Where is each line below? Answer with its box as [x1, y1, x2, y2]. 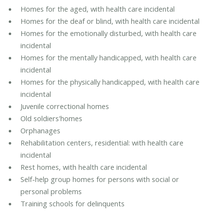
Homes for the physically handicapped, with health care [20, 77, 200, 87]
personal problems [20, 186, 82, 197]
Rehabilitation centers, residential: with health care [20, 138, 183, 148]
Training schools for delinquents [20, 199, 125, 209]
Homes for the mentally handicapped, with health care [20, 53, 197, 63]
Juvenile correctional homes [20, 101, 109, 111]
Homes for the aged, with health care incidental [20, 4, 175, 14]
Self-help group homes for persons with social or [20, 174, 179, 184]
